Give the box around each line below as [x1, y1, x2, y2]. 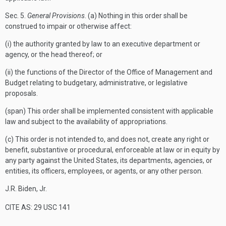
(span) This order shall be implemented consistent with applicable [5, 107, 213, 115]
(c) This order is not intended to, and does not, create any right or [5, 135, 209, 143]
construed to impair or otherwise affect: [5, 22, 132, 30]
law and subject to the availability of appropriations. [5, 118, 167, 126]
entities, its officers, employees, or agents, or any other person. [5, 167, 203, 175]
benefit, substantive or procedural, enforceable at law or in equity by [5, 146, 220, 154]
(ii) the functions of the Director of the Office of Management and [5, 68, 212, 76]
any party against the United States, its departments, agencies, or [5, 156, 212, 164]
